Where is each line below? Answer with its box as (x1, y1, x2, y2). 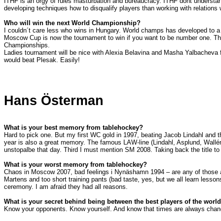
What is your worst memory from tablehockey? (4, 161, 147, 169)
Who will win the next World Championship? (4, 19, 141, 27)
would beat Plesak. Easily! (4, 56, 80, 64)
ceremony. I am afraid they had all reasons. (4, 183, 128, 191)
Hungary (96, 27, 119, 35)
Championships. (4, 41, 50, 49)
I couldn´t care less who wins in (4, 27, 96, 35)
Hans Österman (4, 93, 104, 109)
